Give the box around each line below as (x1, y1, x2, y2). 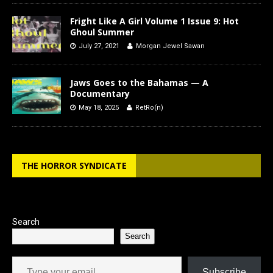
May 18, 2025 (79, 103, 119, 112)
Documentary (70, 87, 130, 99)
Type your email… (12, 250, 38, 261)
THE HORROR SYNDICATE (21, 159, 127, 171)
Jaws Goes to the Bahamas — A (70, 76, 208, 88)
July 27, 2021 (79, 41, 119, 50)
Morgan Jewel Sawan (136, 41, 205, 50)
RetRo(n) (135, 103, 163, 112)
